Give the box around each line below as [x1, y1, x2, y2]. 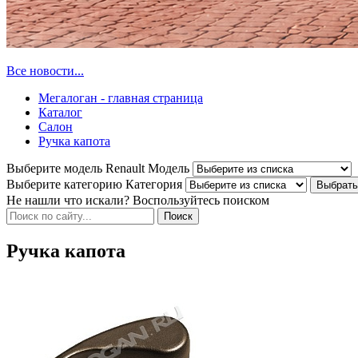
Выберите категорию [6, 177, 122, 191]
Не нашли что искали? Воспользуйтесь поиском [6, 193, 269, 207]
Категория [125, 177, 182, 191]
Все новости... [6, 63, 84, 78]
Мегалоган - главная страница [38, 90, 203, 105]
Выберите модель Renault [6, 161, 145, 175]
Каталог [38, 105, 82, 119]
